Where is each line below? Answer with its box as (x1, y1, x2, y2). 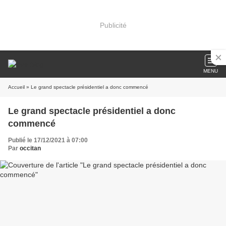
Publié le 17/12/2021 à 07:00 (8, 137, 88, 144)
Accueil (8, 84, 25, 90)
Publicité (99, 21, 127, 29)
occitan (20, 145, 41, 152)
